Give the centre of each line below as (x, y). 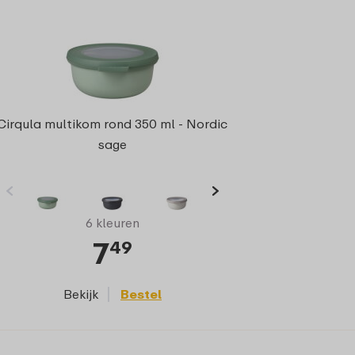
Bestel (141, 294)
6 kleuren (113, 222)
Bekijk (81, 294)
